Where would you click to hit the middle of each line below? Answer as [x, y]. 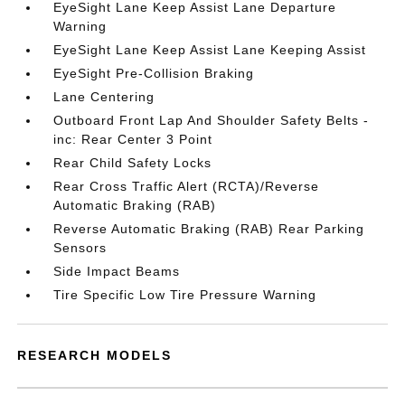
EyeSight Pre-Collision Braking [154, 73]
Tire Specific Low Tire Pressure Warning [185, 295]
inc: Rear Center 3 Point [133, 139]
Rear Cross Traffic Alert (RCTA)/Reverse [187, 186]
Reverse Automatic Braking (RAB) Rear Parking [209, 229]
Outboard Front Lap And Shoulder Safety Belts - [212, 120]
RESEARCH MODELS [95, 355]
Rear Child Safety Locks [133, 163]
